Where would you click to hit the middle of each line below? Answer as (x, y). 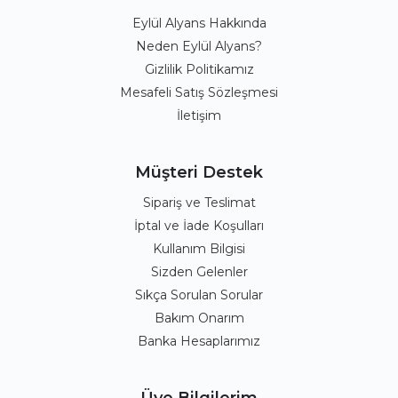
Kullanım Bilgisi (199, 249)
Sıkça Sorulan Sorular (199, 295)
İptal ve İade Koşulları (199, 226)
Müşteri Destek (199, 172)
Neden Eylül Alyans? (199, 46)
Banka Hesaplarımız (199, 341)
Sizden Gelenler (199, 272)
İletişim (199, 115)
